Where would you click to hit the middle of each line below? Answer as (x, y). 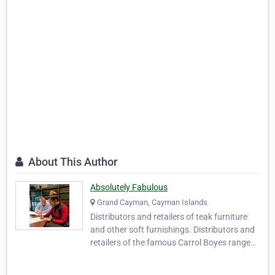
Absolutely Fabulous (129, 188)
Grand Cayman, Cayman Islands (152, 203)
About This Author (72, 162)
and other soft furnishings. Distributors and (172, 230)
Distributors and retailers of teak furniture (169, 217)
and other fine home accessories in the (163, 256)
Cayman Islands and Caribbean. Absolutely (172, 269)
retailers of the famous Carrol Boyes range (170, 243)
